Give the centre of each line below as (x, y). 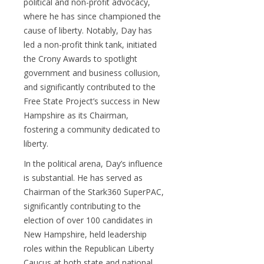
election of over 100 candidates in (88, 220)
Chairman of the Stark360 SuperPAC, (94, 192)
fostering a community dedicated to (92, 129)
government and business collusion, (92, 73)
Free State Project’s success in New (92, 101)
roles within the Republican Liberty (89, 248)
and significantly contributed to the (90, 87)
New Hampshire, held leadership (85, 234)
